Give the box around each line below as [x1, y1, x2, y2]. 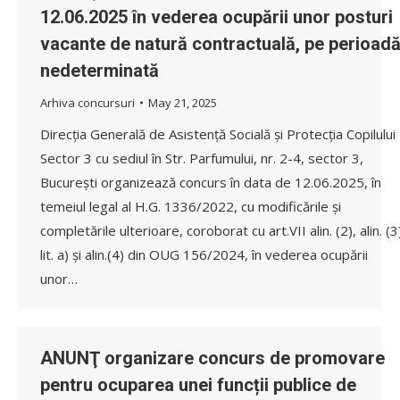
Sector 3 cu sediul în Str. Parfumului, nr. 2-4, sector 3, [40, 148, 363, 167]
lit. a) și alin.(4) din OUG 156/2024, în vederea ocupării [40, 245, 368, 263]
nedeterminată [40, 59, 159, 81]
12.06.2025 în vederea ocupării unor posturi [40, 5, 393, 28]
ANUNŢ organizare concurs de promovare [40, 346, 385, 369]
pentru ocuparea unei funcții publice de [40, 373, 356, 396]
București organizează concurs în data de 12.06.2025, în [40, 172, 381, 191]
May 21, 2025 [148, 94, 217, 111]
